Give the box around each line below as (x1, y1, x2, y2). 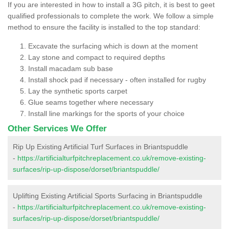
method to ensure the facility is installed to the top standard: (8, 22, 200, 31)
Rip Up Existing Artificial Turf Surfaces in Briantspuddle (13, 142, 188, 151)
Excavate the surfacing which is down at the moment (28, 41, 198, 50)
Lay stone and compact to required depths (28, 53, 165, 61)
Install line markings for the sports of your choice (28, 109, 185, 118)
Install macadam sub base (28, 64, 113, 73)
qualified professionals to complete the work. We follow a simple (8, 11, 214, 20)
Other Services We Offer (8, 123, 107, 133)
